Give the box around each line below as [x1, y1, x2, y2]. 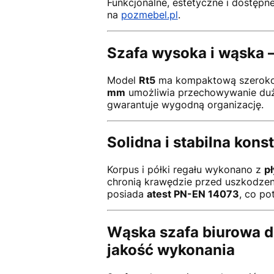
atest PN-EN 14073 [146, 188, 239, 201]
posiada [106, 188, 147, 201]
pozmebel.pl [120, 8, 178, 21]
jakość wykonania [106, 241, 235, 259]
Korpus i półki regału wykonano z [106, 163, 264, 176]
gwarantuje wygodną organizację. [106, 98, 264, 111]
